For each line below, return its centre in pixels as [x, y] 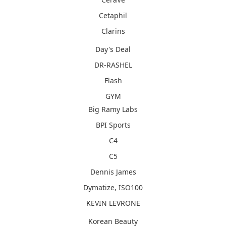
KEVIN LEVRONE [113, 203]
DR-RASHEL [113, 65]
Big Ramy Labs [113, 109]
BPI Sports [113, 125]
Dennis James [113, 172]
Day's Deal [113, 49]
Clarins [113, 31]
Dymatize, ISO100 [113, 187]
